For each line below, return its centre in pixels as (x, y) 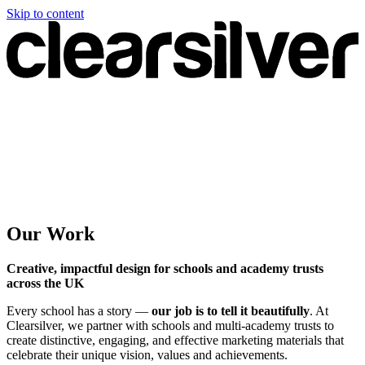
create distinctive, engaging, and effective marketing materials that (175, 340)
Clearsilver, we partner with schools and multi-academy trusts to (170, 325)
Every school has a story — (79, 310)
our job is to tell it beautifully (231, 310)
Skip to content (45, 13)
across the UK (45, 283)
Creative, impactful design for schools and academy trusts (165, 268)
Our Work (51, 233)
